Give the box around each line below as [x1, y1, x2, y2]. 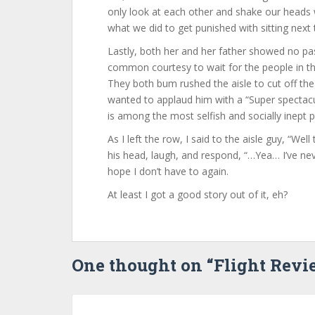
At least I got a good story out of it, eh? [108, 188, 288, 201]
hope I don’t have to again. [108, 165, 229, 178]
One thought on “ [72, 254, 214, 276]
